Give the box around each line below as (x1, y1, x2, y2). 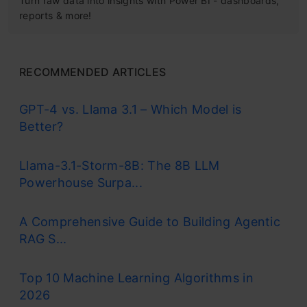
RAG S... (19, 231, 67, 246)
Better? (19, 119, 64, 134)
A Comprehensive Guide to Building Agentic (19, 214, 281, 229)
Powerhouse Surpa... (19, 175, 143, 190)
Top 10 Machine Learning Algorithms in (19, 270, 254, 285)
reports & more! (19, 9, 92, 21)
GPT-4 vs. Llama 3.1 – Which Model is (19, 101, 242, 116)
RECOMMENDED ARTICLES (19, 64, 167, 79)
